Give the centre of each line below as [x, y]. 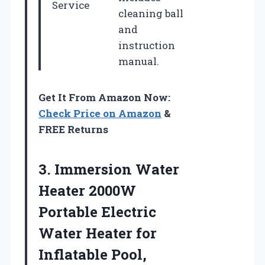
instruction [147, 46]
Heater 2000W [87, 191]
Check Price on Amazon [100, 114]
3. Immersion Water [109, 169]
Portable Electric [97, 212]
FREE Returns [73, 130]
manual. [139, 62]
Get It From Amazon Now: [104, 98]
